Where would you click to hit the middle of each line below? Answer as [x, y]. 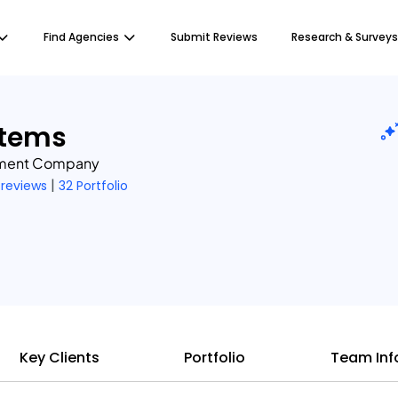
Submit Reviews [214, 37]
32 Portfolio [93, 185]
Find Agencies [81, 37]
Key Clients [59, 358]
